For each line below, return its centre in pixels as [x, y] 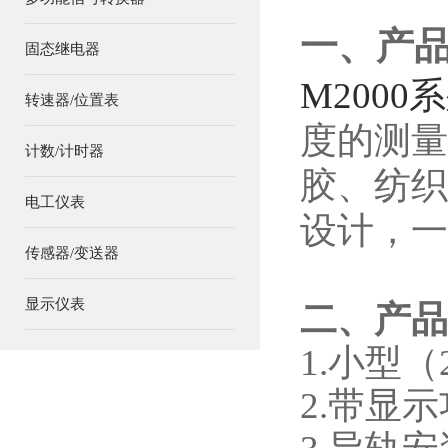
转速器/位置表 [72, 100]
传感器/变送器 [72, 253]
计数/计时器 [64, 151]
